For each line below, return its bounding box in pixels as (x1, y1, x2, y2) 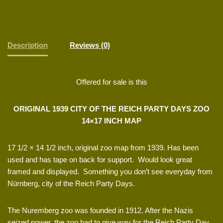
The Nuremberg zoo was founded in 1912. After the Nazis (7, 206, 193, 215)
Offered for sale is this (76, 78, 147, 87)
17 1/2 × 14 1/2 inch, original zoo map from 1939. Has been (7, 143, 199, 152)
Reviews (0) (70, 40, 110, 49)
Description (7, 40, 48, 49)
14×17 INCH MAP (82, 116, 141, 125)
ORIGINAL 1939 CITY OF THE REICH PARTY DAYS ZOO (13, 105, 210, 113)
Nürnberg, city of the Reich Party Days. (7, 179, 135, 188)
